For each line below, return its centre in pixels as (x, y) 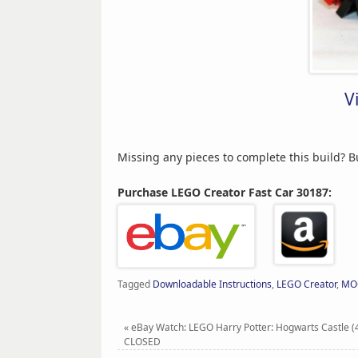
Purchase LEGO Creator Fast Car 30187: (225, 192)
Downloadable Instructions (212, 284)
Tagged (135, 284)
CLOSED (142, 341)
